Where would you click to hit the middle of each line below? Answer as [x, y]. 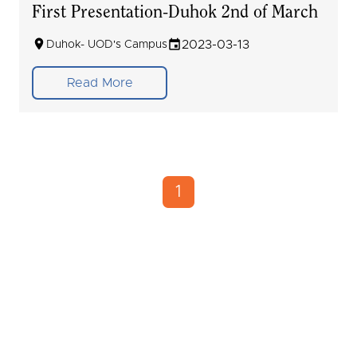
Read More [100, 82]
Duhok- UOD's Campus [107, 44]
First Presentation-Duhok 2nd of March [175, 13]
